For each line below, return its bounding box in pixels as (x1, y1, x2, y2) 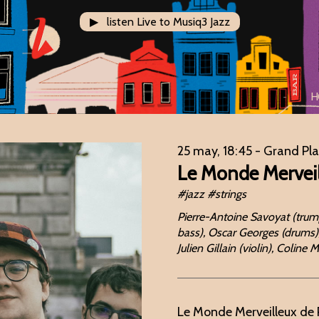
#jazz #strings (177, 187, 247, 201)
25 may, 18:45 (177, 143, 253, 159)
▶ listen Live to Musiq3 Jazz (89, 15, 230, 28)
